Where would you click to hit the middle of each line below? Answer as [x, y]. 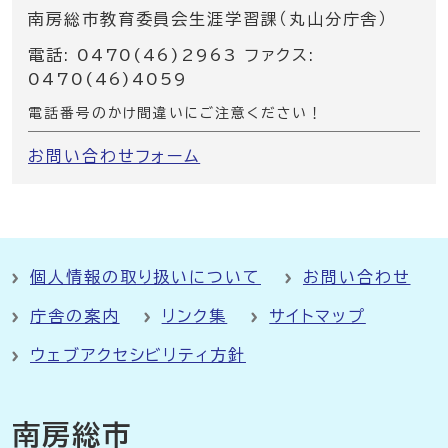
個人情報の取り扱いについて [145, 277]
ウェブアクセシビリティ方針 [138, 355]
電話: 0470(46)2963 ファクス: [172, 55]
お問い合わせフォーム [114, 156]
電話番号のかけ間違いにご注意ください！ [176, 113]
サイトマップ [317, 316]
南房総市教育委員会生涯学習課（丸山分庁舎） [208, 19]
